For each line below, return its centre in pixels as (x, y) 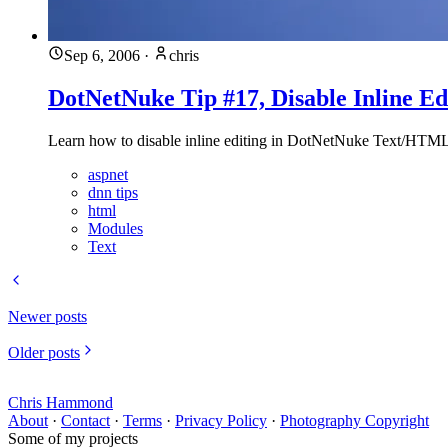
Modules (115, 229)
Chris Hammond (60, 403)
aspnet (108, 175)
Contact (85, 421)
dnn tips (113, 193)
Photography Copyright (354, 421)
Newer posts (47, 317)
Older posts (44, 353)
